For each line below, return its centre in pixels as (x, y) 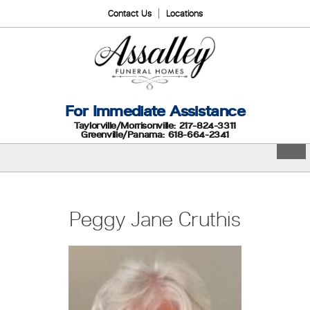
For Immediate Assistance (155, 111)
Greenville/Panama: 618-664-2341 (155, 134)
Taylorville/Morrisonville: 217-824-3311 (155, 125)
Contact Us (129, 13)
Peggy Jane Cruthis (155, 219)
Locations (184, 13)
